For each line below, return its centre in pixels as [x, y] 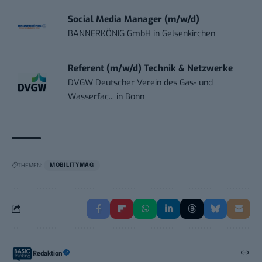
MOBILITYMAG [72, 165]
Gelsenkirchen [189, 33]
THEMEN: [30, 165]
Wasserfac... [91, 96]
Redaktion [48, 253]
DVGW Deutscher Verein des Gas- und [141, 82]
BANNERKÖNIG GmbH [110, 33]
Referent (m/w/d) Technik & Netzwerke [151, 68]
